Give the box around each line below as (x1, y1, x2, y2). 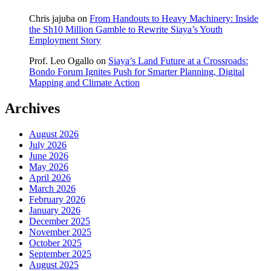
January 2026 (29, 204, 80, 215)
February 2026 (29, 194, 85, 204)
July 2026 (29, 139, 67, 150)
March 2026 (29, 183, 76, 194)
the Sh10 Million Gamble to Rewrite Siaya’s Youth (29, 24, 223, 34)
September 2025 (29, 248, 91, 259)
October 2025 (29, 237, 82, 248)
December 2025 (29, 215, 90, 226)
